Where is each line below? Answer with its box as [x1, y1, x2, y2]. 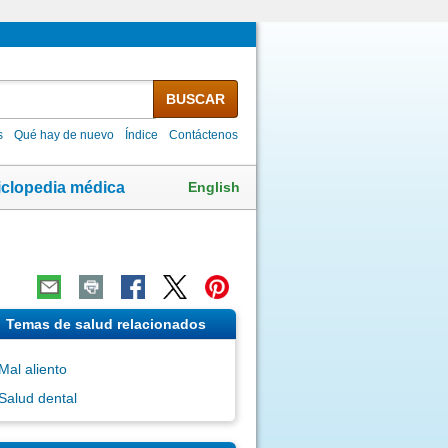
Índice [125, 127, 159, 142]
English [188, 178, 240, 195]
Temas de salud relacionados [5, 315, 206, 332]
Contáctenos [169, 127, 239, 142]
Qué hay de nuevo [14, 127, 115, 142]
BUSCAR [165, 90, 225, 107]
